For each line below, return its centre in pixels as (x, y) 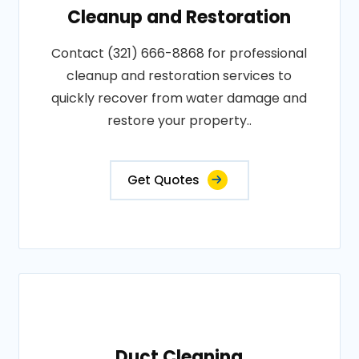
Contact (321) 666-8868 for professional (179, 53)
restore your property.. (179, 121)
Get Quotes (163, 180)
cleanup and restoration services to (179, 76)
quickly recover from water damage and (179, 98)
